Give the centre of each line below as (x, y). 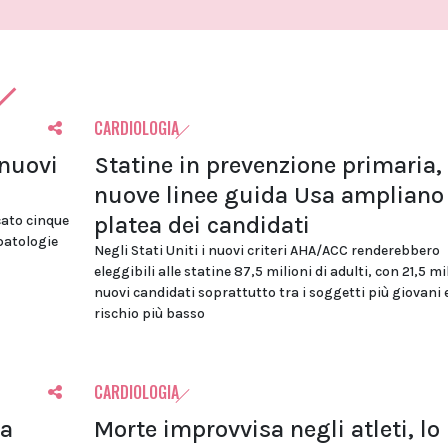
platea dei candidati (201, 225)
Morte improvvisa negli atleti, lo (266, 429)
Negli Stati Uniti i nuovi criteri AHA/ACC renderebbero (266, 251)
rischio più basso (149, 314)
